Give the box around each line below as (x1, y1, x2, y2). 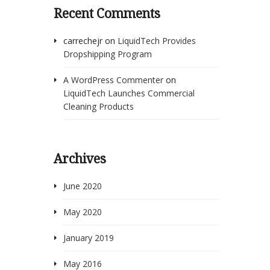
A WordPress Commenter (63, 74, 163, 86)
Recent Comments (54, 4, 161, 22)
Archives (54, 149, 107, 167)
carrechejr (63, 34, 102, 46)
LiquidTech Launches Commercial (63, 87, 195, 99)
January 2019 (63, 231, 114, 243)
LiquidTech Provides (117, 34, 196, 46)
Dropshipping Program (63, 48, 152, 60)
